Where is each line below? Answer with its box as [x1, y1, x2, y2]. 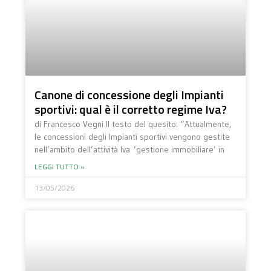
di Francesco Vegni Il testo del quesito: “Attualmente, [34, 119, 232, 130]
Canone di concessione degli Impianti [34, 85, 224, 105]
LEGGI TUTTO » [34, 161, 85, 173]
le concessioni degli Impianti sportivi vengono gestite [34, 131, 230, 143]
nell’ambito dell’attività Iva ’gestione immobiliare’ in [34, 144, 225, 155]
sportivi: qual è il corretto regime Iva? [34, 100, 227, 119]
